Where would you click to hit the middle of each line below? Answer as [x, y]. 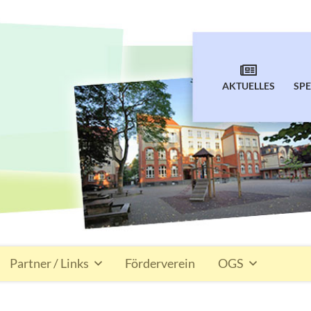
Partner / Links [49, 264]
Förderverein [160, 264]
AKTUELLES [249, 86]
